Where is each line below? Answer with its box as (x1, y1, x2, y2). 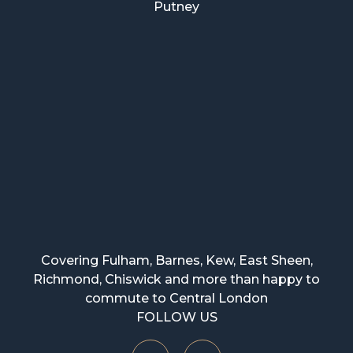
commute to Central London (85, 290, 268, 306)
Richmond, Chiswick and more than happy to (33, 271, 320, 287)
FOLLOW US (136, 309, 217, 325)
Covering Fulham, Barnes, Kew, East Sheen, (40, 252, 313, 268)
